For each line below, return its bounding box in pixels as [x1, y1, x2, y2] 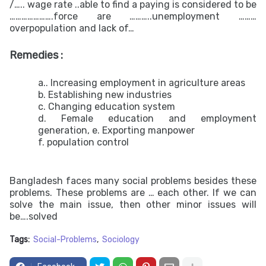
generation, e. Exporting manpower [38, 125, 195, 136]
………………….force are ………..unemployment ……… [9, 11, 256, 22]
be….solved [9, 211, 58, 222]
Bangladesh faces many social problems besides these [9, 175, 256, 186]
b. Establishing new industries [38, 89, 172, 100]
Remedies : [9, 49, 63, 62]
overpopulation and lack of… [9, 23, 134, 34]
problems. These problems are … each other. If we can [9, 187, 256, 198]
